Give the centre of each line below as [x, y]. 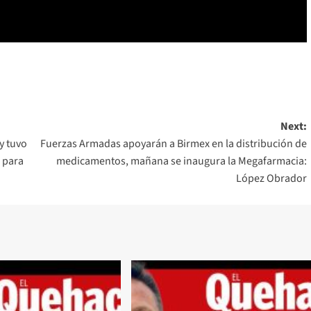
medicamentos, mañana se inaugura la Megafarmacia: [181, 161]
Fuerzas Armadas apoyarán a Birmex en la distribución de [173, 143]
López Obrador [271, 178]
